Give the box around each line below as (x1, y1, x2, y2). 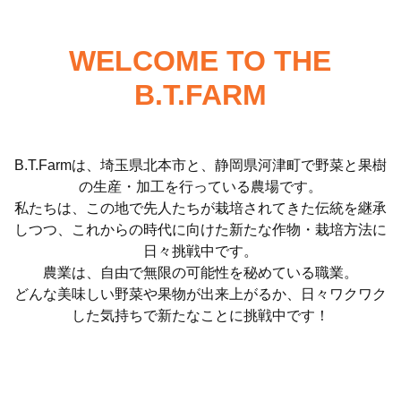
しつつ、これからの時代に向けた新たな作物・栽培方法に (13, 221, 387, 237)
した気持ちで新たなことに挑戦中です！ (71, 307, 329, 323)
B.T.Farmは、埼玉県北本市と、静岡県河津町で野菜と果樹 (13, 157, 387, 173)
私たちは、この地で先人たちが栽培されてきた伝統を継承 (13, 200, 387, 216)
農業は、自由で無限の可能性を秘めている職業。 (42, 264, 358, 280)
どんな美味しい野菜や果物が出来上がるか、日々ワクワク (13, 286, 387, 302)
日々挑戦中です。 (142, 243, 258, 259)
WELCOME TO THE (69, 44, 332, 77)
